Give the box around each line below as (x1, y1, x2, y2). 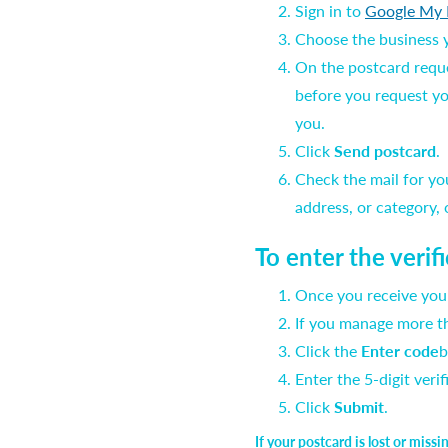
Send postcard (334, 139, 436, 162)
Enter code (361, 339, 439, 362)
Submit (334, 395, 384, 418)
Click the (295, 339, 361, 362)
